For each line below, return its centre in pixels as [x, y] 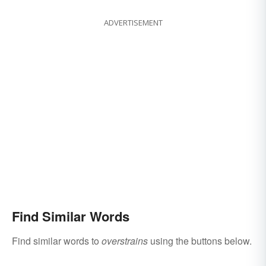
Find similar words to [57, 241]
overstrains [125, 241]
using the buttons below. [200, 241]
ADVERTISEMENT [133, 23]
